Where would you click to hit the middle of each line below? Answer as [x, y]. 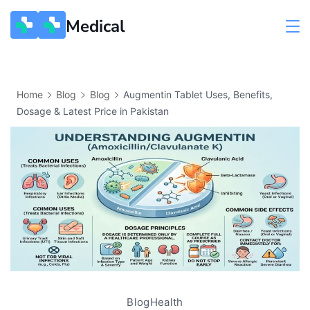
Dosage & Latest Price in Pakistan [93, 111]
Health [166, 302]
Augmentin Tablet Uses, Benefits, [198, 94]
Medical [95, 26]
